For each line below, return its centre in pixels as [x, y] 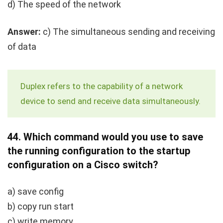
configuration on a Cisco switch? [83, 165]
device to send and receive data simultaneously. [111, 101]
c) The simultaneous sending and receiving [128, 31]
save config [41, 191]
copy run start [46, 206]
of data [22, 46]
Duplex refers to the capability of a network [102, 86]
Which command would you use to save [113, 137]
